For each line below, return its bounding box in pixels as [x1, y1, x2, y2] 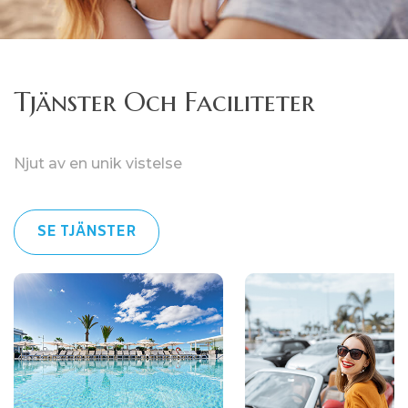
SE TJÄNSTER [37, 221, 136, 241]
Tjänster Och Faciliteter [14, 84, 314, 118]
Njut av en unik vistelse [14, 154, 182, 172]
